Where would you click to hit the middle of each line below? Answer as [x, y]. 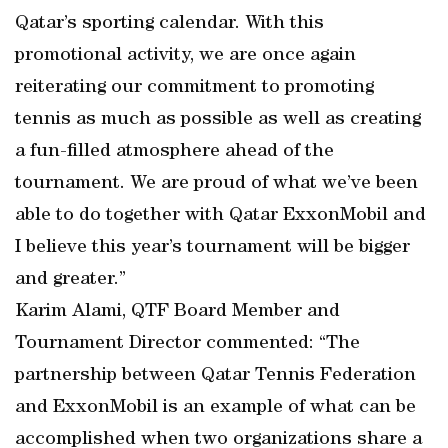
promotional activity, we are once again [185, 56]
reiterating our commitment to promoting [194, 88]
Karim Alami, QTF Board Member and [177, 312]
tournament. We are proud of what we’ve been [216, 184]
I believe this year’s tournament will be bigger [212, 248]
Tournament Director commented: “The [187, 344]
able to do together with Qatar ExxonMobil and [220, 216]
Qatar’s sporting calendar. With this [169, 24]
